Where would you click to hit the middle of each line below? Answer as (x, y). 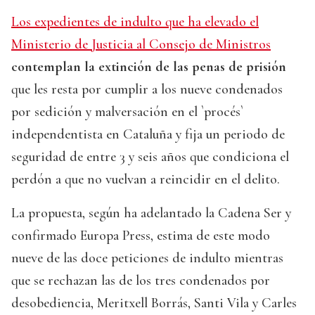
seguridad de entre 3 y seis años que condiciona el (150, 157)
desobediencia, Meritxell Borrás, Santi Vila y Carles (154, 303)
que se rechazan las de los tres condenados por (141, 281)
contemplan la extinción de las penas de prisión (149, 67)
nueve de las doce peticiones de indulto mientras (147, 258)
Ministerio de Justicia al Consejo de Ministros (141, 45)
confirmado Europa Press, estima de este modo (141, 236)
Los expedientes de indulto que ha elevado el (135, 22)
